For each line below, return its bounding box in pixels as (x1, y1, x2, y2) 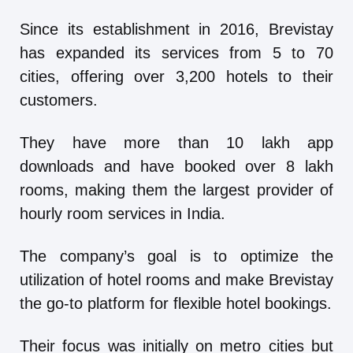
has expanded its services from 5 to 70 (20, 44, 333, 62)
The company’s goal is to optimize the (20, 247, 333, 266)
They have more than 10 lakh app (20, 134, 333, 152)
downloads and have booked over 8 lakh (20, 158, 333, 176)
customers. (20, 91, 98, 110)
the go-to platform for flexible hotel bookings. (20, 295, 332, 313)
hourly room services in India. (20, 205, 225, 223)
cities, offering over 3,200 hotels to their (20, 68, 333, 86)
